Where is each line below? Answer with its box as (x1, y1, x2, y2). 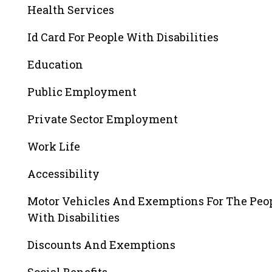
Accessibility (27, 166, 100, 181)
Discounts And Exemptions (27, 237, 175, 252)
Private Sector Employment (27, 112, 178, 126)
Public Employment (27, 84, 137, 99)
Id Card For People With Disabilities (27, 30, 219, 44)
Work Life (27, 139, 80, 154)
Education (27, 57, 83, 72)
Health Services (27, 2, 114, 17)
